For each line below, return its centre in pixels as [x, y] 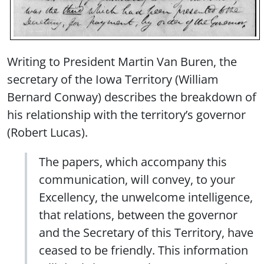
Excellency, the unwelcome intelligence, [146, 197]
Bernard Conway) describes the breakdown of [132, 97]
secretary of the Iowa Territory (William [113, 79]
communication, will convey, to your [137, 179]
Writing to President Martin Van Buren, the [122, 62]
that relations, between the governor [138, 215]
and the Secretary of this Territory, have [146, 232]
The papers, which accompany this [133, 162]
